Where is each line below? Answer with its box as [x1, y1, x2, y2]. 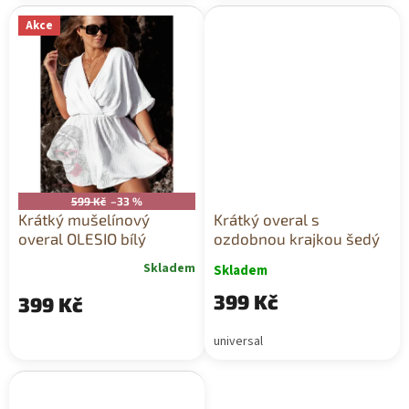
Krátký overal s [214, 210, 320, 229]
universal [214, 332, 263, 351]
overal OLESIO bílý [18, 229, 146, 248]
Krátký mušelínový [18, 210, 150, 229]
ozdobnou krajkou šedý [214, 229, 380, 248]
